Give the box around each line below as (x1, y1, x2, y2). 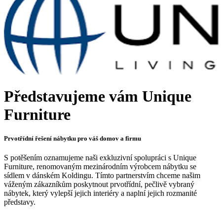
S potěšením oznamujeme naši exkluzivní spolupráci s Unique (4, 153, 196, 162)
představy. (4, 197, 36, 206)
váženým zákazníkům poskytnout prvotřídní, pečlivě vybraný (4, 180, 194, 188)
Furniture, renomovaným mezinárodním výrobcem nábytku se (4, 162, 196, 171)
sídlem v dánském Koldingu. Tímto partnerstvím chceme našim (4, 171, 200, 180)
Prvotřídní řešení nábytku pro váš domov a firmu (4, 134, 141, 142)
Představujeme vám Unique (4, 87, 191, 105)
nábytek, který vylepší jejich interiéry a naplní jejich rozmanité (4, 188, 197, 197)
